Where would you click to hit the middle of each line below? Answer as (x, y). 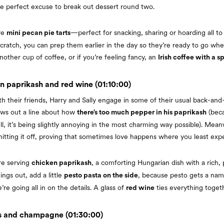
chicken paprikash (61, 163)
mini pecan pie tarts (38, 33)
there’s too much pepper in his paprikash (142, 112)
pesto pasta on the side (101, 175)
